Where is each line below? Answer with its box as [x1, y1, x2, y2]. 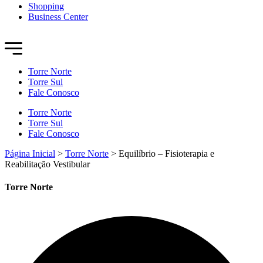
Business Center [28, 12, 88, 22]
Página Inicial [5, 149, 55, 159]
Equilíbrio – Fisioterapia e [119, 149, 214, 159]
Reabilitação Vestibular [5, 159, 90, 169]
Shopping [28, 1, 64, 11]
